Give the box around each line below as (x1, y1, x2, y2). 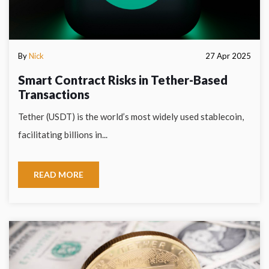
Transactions (18, 87, 89, 101)
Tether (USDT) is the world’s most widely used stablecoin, (18, 111, 244, 122)
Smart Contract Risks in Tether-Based (18, 73, 228, 87)
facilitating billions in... (18, 129, 107, 140)
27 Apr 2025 (205, 51, 251, 61)
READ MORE (34, 169, 83, 180)
